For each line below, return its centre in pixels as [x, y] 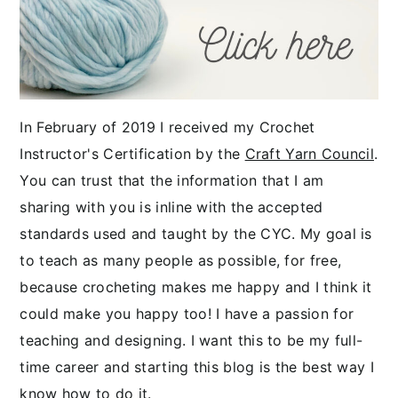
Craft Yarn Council [309, 153]
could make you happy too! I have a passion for [187, 313]
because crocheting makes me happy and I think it [196, 287]
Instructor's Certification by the [132, 153]
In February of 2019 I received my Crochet [167, 127]
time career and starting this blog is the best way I [197, 366]
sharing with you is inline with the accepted [171, 207]
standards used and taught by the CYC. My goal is [196, 233]
